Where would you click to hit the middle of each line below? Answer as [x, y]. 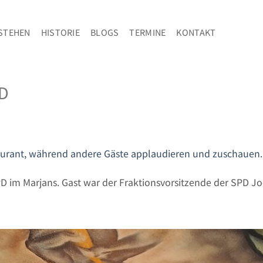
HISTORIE [60, 32]
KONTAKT [196, 32]
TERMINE [148, 32]
